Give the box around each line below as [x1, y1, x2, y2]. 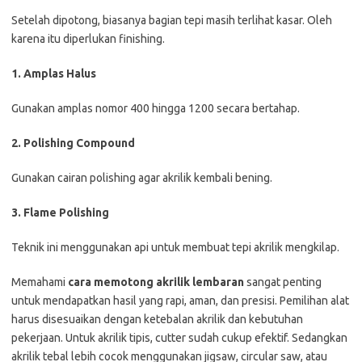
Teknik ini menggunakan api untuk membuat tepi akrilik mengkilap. [11, 240, 339, 254]
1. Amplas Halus [11, 66, 96, 80]
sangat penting [244, 275, 322, 288]
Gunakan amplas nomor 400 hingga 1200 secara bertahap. [11, 101, 300, 115]
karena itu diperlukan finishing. [11, 32, 165, 45]
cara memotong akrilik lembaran [68, 275, 244, 288]
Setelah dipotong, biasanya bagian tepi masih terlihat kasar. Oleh [11, 13, 332, 27]
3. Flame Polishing [11, 205, 109, 219]
